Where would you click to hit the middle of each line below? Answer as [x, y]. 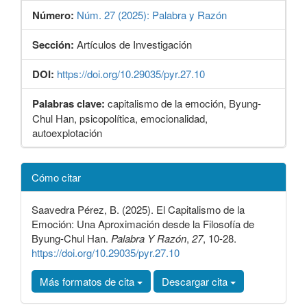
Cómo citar [56, 177]
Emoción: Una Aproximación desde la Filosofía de [143, 224]
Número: [53, 15]
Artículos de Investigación [134, 45]
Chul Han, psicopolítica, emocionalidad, [120, 119]
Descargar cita [196, 282]
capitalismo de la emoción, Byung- [184, 103]
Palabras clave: [69, 104]
